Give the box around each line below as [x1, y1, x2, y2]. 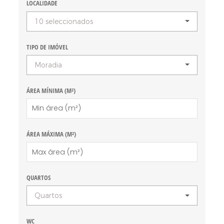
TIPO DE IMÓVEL [26, 42, 68, 51]
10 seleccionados [34, 16, 93, 26]
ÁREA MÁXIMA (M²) [26, 129, 76, 138]
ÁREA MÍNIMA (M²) [26, 85, 76, 95]
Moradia [34, 60, 62, 70]
